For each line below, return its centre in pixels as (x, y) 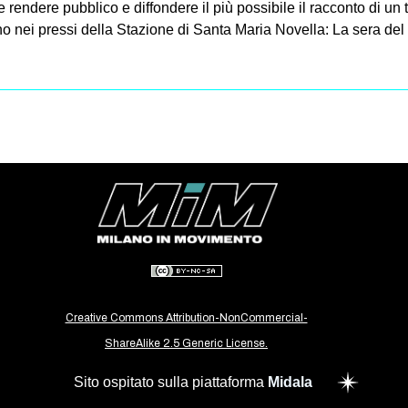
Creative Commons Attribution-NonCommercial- (186, 317)
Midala (290, 382)
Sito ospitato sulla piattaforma (171, 382)
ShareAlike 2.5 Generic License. (186, 343)
